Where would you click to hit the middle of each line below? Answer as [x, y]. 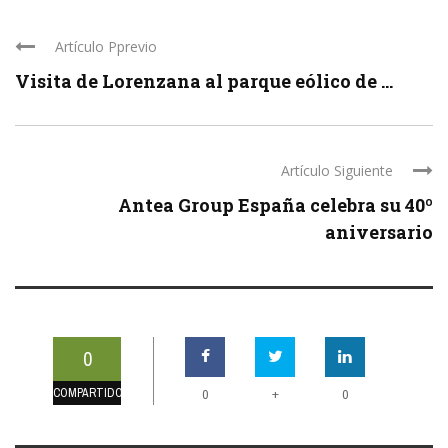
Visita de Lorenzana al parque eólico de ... [204, 80]
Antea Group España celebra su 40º [275, 204]
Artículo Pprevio [106, 46]
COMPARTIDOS [91, 392]
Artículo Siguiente [337, 170]
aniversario [379, 231]
